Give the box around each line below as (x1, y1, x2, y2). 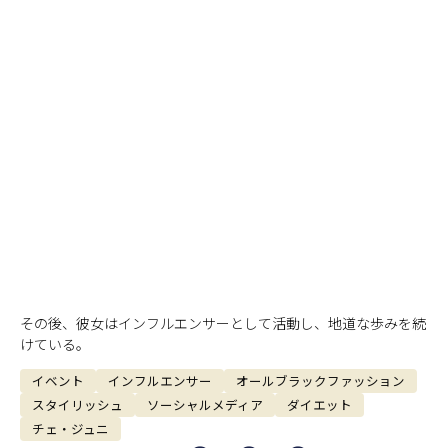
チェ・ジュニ (32, 419, 109, 439)
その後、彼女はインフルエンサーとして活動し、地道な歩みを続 (20, 313, 426, 333)
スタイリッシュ (32, 395, 123, 415)
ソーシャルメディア (147, 395, 263, 415)
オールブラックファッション (236, 371, 405, 391)
